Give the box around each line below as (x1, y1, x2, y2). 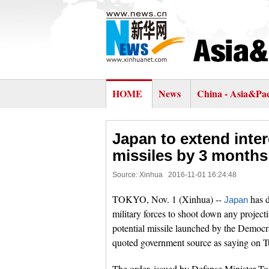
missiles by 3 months (112, 147, 268, 165)
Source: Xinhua (112, 171, 163, 179)
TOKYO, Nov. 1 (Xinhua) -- (112, 193, 224, 205)
